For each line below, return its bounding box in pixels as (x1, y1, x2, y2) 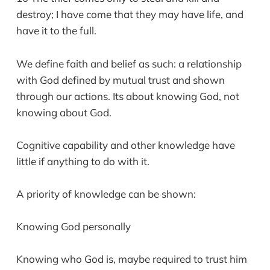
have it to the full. (16, 24, 96, 37)
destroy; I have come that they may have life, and (16, 8, 243, 21)
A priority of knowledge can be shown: (16, 187, 196, 201)
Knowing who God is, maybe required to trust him (16, 253, 247, 266)
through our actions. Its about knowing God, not (16, 89, 239, 102)
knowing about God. (16, 105, 111, 119)
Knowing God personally (16, 220, 131, 233)
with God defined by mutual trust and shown (16, 73, 225, 86)
